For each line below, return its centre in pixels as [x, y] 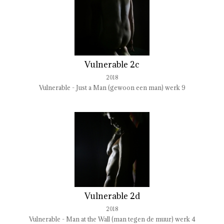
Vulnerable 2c [112, 64]
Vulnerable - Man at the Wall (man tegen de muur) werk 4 [112, 219]
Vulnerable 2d [112, 196]
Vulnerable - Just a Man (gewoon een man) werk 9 [112, 87]
